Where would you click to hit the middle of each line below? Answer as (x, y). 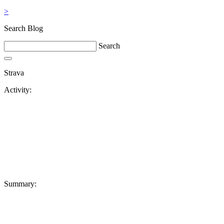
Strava (14, 73)
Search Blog (23, 28)
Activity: (18, 90)
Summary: (20, 184)
